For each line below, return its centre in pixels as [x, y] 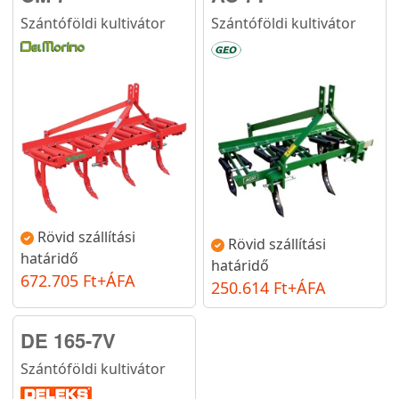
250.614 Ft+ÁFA [269, 287]
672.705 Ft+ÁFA [78, 280]
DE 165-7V [68, 340]
